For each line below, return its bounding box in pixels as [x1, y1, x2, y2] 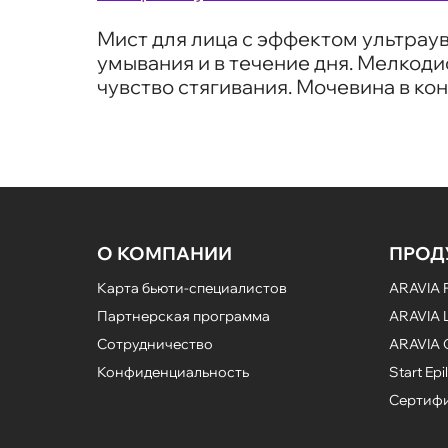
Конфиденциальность [97, 363, 249, 382]
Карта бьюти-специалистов [97, 279, 287, 298]
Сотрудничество [97, 335, 213, 354]
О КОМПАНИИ [97, 242, 232, 266]
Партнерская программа [97, 307, 270, 326]
